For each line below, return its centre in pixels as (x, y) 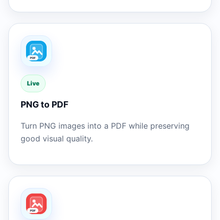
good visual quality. (57, 139)
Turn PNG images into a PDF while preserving (105, 126)
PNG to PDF (44, 105)
